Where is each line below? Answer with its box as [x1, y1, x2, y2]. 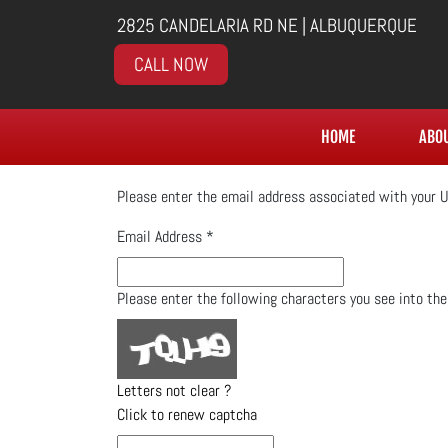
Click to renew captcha [117, 404, 257, 425]
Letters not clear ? [117, 380, 231, 401]
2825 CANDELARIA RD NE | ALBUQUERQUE [117, 13, 417, 38]
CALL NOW [134, 52, 208, 77]
